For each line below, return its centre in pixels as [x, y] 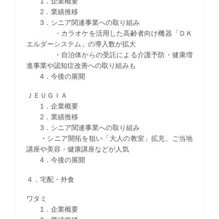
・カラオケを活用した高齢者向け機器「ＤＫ [109, 33]
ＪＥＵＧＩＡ [47, 96]
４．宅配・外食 [50, 179]
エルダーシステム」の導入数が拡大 [81, 44]
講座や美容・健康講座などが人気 [77, 149]
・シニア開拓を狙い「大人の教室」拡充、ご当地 [109, 139]
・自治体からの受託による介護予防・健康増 [109, 55]
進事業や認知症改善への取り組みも [81, 66]
